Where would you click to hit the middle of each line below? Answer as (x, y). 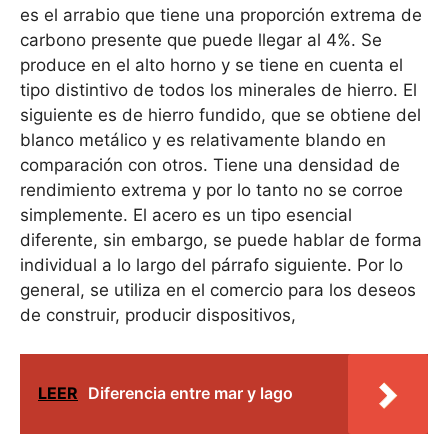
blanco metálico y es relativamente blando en (203, 140)
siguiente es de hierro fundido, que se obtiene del (220, 115)
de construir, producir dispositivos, (158, 315)
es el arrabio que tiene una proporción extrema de (221, 15)
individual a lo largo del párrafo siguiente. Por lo (211, 265)
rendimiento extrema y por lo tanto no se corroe (211, 190)
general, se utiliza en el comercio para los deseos (218, 290)
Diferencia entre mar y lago (190, 392)
